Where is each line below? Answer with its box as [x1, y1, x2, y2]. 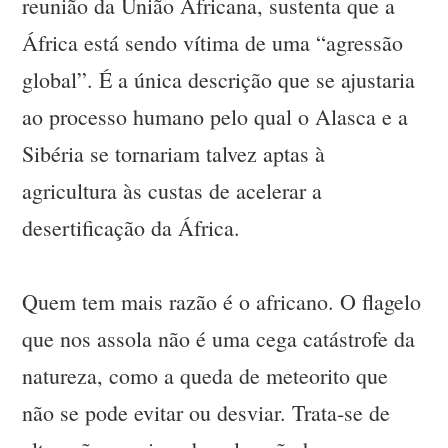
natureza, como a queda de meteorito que [22, 361, 389, 391]
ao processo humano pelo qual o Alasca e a [22, 102, 409, 132]
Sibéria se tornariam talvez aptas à [22, 139, 326, 169]
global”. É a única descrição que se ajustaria [22, 65, 416, 95]
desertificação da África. [22, 213, 241, 243]
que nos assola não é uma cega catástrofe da [22, 324, 416, 354]
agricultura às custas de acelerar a [22, 176, 323, 206]
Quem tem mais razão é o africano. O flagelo [22, 287, 422, 317]
